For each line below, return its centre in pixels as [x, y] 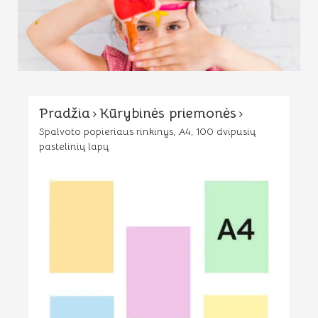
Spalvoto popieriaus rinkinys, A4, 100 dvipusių [147, 132]
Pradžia [65, 114]
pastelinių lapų [74, 147]
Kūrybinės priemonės [168, 114]
